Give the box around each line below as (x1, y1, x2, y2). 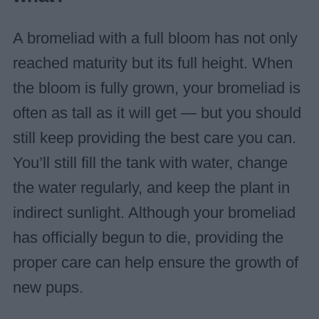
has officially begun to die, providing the (12, 229, 283, 247)
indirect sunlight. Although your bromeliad (12, 204, 296, 222)
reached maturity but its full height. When (12, 55, 293, 73)
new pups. (12, 279, 83, 297)
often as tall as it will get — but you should (12, 105, 301, 122)
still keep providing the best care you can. (12, 130, 296, 147)
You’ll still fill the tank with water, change (12, 155, 288, 172)
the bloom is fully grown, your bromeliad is (12, 80, 300, 98)
